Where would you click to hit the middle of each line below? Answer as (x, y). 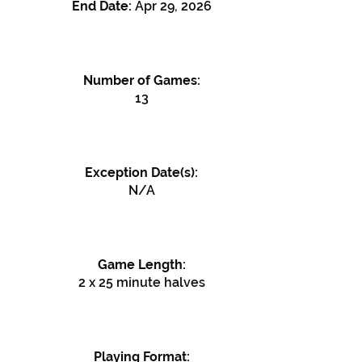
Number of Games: (141, 80)
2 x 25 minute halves (141, 282)
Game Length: (141, 265)
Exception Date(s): (141, 173)
